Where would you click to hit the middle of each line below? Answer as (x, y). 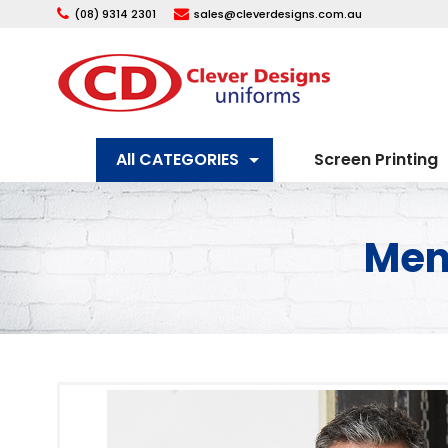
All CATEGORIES (177, 159)
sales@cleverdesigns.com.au (278, 14)
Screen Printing (375, 159)
